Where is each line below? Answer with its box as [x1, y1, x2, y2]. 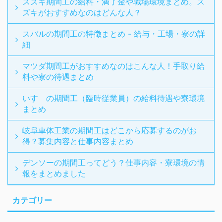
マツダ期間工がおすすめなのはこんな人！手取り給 [22, 61, 205, 71]
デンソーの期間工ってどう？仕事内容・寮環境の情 [22, 158, 205, 168]
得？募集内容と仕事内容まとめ [22, 136, 133, 147]
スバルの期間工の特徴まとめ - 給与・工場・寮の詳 [22, 29, 205, 39]
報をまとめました [22, 168, 86, 179]
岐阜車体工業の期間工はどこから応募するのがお [22, 125, 197, 136]
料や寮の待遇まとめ [22, 72, 94, 82]
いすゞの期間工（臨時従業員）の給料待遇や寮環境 [22, 93, 205, 104]
